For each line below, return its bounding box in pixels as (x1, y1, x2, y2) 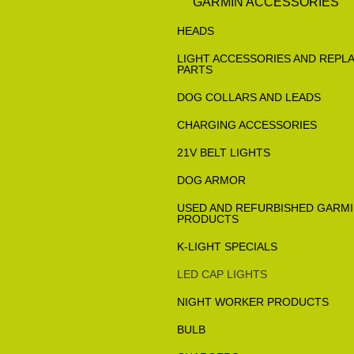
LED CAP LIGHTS (177, 268, 267, 281)
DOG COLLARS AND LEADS (177, 91, 321, 104)
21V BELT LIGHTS (177, 146, 270, 159)
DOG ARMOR (177, 174, 246, 186)
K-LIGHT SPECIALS (177, 240, 277, 253)
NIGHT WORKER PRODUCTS (177, 296, 329, 308)
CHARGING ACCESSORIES (177, 119, 317, 131)
